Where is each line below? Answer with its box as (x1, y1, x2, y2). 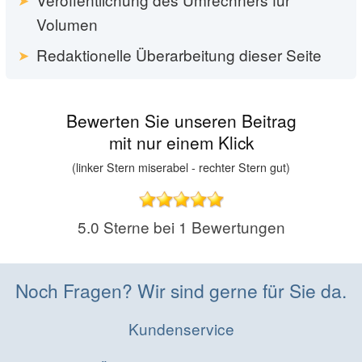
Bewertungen (187, 216, 285, 238)
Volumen (36, 13, 98, 36)
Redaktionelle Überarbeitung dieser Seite (36, 43, 322, 65)
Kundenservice (128, 317, 234, 339)
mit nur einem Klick (108, 129, 254, 154)
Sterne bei (99, 216, 179, 238)
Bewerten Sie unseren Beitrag (65, 107, 297, 133)
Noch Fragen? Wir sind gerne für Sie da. (15, 277, 347, 304)
